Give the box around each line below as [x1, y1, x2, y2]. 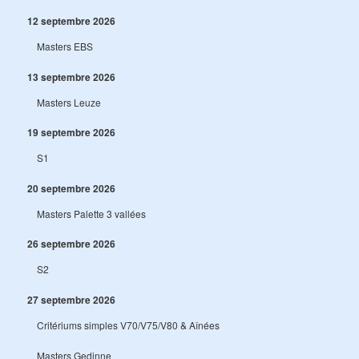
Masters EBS [37, 39, 94, 54]
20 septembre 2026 [27, 180, 116, 196]
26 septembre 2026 [27, 236, 116, 252]
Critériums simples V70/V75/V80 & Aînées [37, 317, 220, 332]
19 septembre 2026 [27, 125, 116, 140]
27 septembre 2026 [27, 292, 116, 307]
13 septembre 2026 [27, 69, 116, 84]
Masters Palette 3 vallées [37, 206, 147, 220]
